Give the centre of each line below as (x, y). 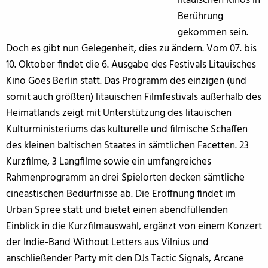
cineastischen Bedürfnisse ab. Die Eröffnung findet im (121, 194)
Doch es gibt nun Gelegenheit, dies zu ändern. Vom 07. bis (131, 48)
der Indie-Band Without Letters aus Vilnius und (107, 242)
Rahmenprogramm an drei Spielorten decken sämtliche (125, 178)
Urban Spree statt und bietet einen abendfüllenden (117, 210)
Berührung (200, 16)
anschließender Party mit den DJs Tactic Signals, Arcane (125, 258)
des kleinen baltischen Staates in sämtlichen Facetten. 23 (127, 145)
